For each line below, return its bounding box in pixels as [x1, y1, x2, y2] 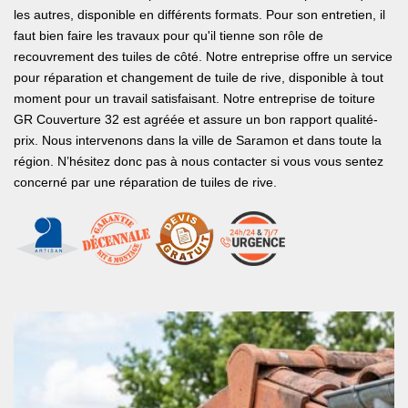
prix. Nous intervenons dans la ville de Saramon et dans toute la [14, 133, 382, 148]
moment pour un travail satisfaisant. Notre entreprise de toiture [14, 91, 375, 106]
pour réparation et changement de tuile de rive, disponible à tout [14, 70, 383, 85]
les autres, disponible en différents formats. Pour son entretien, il [14, 7, 385, 22]
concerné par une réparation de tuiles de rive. [14, 175, 277, 189]
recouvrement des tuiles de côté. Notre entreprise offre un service [14, 49, 393, 64]
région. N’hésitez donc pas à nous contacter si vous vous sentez [14, 154, 383, 168]
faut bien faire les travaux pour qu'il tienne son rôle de [14, 28, 323, 43]
